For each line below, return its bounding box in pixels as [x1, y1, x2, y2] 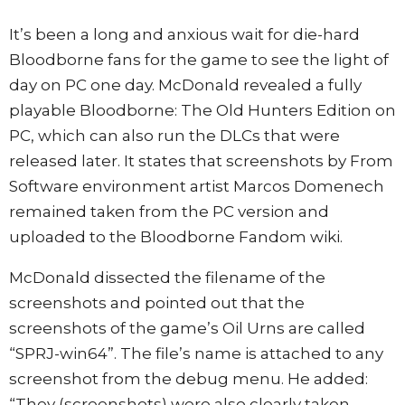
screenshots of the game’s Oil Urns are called [9, 318, 365, 337]
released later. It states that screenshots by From [9, 151, 393, 170]
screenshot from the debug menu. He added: [9, 369, 368, 388]
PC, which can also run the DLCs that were [9, 126, 340, 145]
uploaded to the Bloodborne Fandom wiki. [9, 227, 343, 246]
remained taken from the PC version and [9, 202, 329, 221]
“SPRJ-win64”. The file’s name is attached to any [9, 344, 383, 363]
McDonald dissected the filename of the [9, 268, 325, 287]
